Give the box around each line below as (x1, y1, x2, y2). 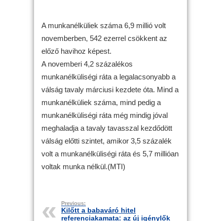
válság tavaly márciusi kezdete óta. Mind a (41, 85, 179, 94)
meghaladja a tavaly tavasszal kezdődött (41, 124, 172, 132)
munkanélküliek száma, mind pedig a (41, 98, 161, 107)
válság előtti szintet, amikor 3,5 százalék (41, 137, 172, 145)
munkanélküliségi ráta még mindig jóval (41, 111, 168, 119)
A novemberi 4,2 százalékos (41, 60, 133, 68)
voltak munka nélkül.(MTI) (41, 162, 125, 171)
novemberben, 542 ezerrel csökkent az (41, 34, 167, 42)
